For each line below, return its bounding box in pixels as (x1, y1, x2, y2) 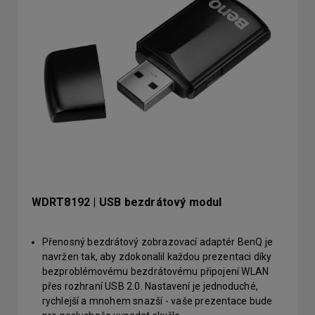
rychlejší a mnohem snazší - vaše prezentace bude (42, 295, 273, 307)
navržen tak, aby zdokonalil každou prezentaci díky (42, 251, 271, 262)
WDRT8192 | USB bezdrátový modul (32, 195, 222, 209)
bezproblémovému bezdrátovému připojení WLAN (42, 266, 269, 277)
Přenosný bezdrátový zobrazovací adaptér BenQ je (42, 236, 274, 247)
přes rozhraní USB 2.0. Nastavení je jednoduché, (42, 281, 258, 292)
